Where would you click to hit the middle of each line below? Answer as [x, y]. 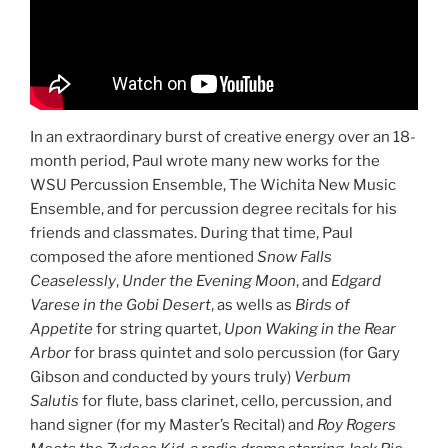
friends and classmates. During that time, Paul [191, 232]
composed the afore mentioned [143, 256]
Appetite [61, 328]
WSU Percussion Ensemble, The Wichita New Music [213, 184]
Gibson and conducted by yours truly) [162, 376]
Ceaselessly [73, 280]
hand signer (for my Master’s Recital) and [173, 424]
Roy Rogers [356, 424]
